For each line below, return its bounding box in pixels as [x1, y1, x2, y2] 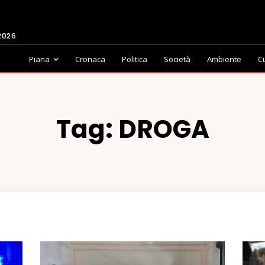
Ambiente [207, 54, 241, 64]
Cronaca [75, 54, 105, 64]
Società [164, 54, 190, 64]
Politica [122, 54, 147, 64]
